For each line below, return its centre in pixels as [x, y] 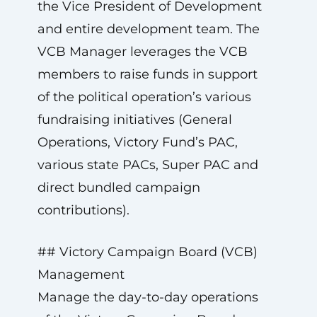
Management [81, 275]
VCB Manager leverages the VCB [142, 52]
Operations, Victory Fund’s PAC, [137, 142]
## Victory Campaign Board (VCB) [147, 252]
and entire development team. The [148, 29]
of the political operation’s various [144, 97]
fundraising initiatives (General [134, 120]
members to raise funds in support [147, 74]
